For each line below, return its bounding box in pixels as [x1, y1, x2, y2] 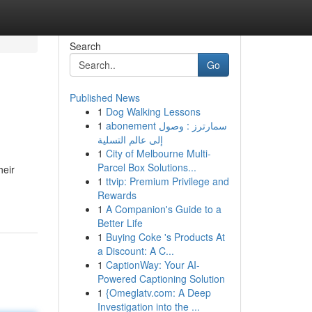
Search [69, 39, 101, 53]
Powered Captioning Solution [97, 272, 225, 286]
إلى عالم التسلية [97, 132, 163, 146]
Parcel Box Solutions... [97, 160, 196, 174]
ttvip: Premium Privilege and [105, 174, 229, 188]
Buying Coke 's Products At [105, 230, 225, 244]
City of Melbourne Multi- [105, 146, 211, 160]
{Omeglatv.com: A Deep [105, 286, 211, 299]
